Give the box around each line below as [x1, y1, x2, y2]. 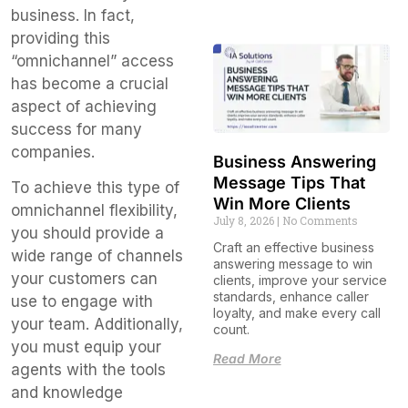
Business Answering [212, 151, 376, 171]
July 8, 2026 [212, 212, 277, 228]
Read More [212, 350, 281, 366]
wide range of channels [11, 246, 183, 265]
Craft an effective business [212, 239, 374, 255]
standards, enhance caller [212, 288, 369, 304]
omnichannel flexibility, [11, 200, 178, 219]
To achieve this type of [11, 178, 179, 197]
